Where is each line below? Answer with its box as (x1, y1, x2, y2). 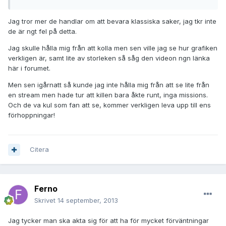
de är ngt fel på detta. (8, 27, 77, 35)
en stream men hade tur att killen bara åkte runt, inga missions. (8, 90, 208, 99)
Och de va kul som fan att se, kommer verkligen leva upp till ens (8, 100, 211, 109)
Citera (30, 145, 49, 154)
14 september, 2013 (58, 196, 118, 205)
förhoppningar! (8, 110, 55, 119)
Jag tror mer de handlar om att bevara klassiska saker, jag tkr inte (8, 17, 216, 25)
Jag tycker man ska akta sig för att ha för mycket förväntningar (8, 216, 209, 225)
